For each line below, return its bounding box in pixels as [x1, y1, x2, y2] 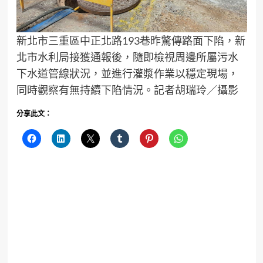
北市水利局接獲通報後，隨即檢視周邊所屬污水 [16, 50, 238, 64]
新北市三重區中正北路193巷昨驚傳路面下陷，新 [16, 34, 245, 48]
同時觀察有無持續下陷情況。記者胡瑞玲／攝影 [16, 83, 238, 97]
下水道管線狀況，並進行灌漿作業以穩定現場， [16, 67, 238, 80]
